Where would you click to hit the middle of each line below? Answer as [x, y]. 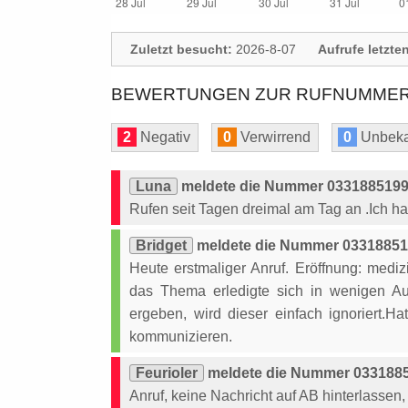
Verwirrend [274, 137]
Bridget [161, 245]
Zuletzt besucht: [181, 49]
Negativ [163, 137]
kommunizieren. [181, 337]
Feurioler [167, 373]
